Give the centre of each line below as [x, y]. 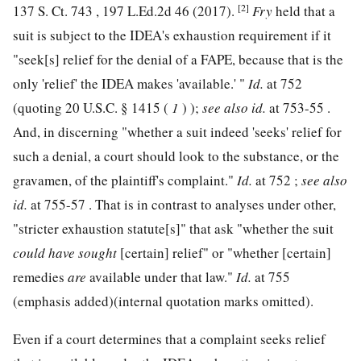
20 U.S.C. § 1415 [113, 108]
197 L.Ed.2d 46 [146, 11]
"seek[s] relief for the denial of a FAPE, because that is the [178, 60]
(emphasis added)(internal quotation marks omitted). [163, 301]
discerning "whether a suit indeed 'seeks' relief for [200, 132]
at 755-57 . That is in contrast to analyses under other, [183, 205]
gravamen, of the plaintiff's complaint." [125, 180]
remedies [40, 277]
